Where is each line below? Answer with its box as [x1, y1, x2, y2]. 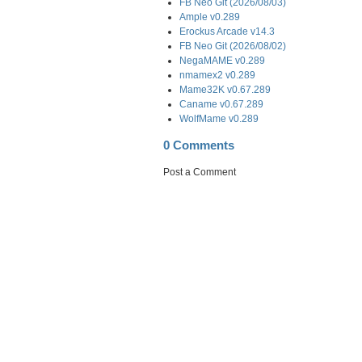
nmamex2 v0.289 [179, 69, 255, 80]
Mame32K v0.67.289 [179, 84, 271, 95]
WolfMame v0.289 [179, 113, 259, 124]
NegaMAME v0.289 [179, 55, 265, 65]
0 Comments [163, 138, 234, 152]
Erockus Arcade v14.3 [179, 26, 275, 36]
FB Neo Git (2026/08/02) [179, 40, 286, 51]
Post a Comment [163, 166, 236, 177]
